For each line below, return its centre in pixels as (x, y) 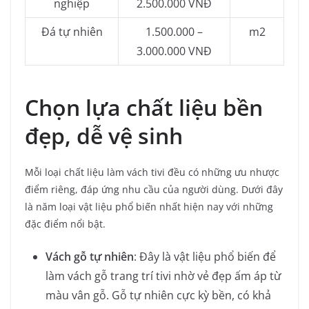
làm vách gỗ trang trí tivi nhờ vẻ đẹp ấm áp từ (163, 276)
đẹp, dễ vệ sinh (107, 135)
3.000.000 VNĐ (174, 51)
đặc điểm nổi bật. (65, 223)
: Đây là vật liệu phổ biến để (205, 256)
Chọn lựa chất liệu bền (144, 107)
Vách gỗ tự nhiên (90, 256)
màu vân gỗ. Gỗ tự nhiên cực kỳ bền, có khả (158, 295)
